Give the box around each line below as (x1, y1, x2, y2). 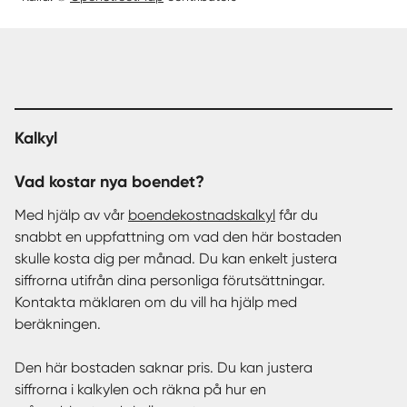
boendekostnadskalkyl (128, 206, 275, 224)
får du (275, 206, 318, 224)
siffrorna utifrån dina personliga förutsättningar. (15, 272, 325, 290)
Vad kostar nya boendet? (15, 172, 204, 193)
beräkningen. (15, 315, 101, 333)
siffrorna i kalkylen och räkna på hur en (15, 381, 266, 399)
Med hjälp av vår (15, 206, 128, 224)
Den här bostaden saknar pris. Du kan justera (15, 359, 313, 377)
